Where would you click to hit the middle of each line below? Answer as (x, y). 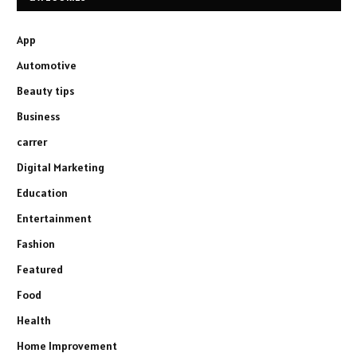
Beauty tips (45, 91)
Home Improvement (67, 346)
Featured (40, 270)
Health (34, 321)
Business (38, 117)
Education (42, 193)
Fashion (36, 244)
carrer (32, 142)
